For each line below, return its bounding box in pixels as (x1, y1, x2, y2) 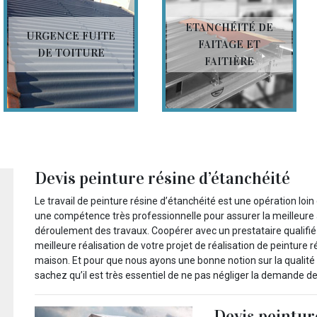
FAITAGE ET (198, 38, 260, 52)
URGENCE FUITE (26, 29, 115, 43)
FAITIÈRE (204, 54, 254, 69)
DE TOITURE (37, 46, 105, 60)
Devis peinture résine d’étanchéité (35, 168, 290, 190)
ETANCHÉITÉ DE (185, 21, 273, 35)
